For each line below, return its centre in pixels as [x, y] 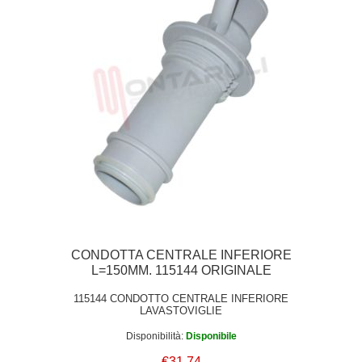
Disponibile [211, 337]
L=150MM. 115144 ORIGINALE [181, 270]
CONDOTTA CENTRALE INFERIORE [181, 255]
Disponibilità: [154, 337]
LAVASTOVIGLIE [181, 310]
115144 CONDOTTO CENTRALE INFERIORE [181, 298]
